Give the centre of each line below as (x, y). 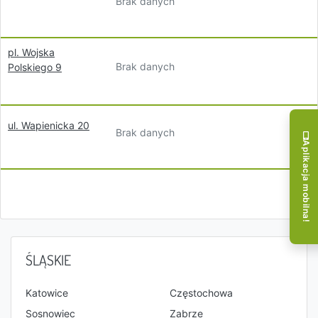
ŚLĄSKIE (48, 260)
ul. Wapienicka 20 (49, 125)
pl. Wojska (31, 52)
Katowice (47, 293)
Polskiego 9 (35, 67)
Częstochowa (201, 293)
